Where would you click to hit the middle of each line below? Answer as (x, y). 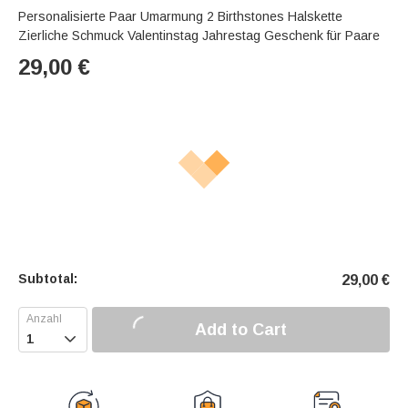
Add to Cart (241, 329)
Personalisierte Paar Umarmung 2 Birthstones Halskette (180, 17)
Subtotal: (48, 279)
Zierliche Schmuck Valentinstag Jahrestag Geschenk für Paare (199, 36)
